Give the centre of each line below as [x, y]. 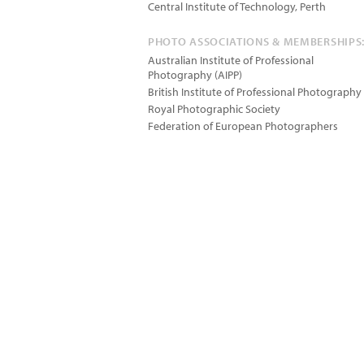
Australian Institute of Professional [231, 60]
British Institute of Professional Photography [255, 92]
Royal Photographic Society [214, 109]
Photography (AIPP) [195, 75]
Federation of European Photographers [243, 126]
